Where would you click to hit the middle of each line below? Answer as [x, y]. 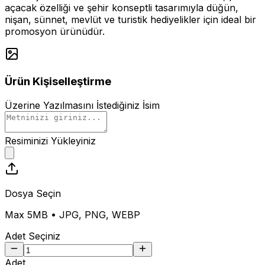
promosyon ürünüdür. [55, 32]
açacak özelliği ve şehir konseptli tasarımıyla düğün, [122, 8]
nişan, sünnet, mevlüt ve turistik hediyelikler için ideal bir [130, 20]
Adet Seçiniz [33, 236]
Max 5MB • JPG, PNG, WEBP [72, 214]
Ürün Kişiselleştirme [58, 82]
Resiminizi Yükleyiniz [50, 140]
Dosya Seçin [33, 193]
